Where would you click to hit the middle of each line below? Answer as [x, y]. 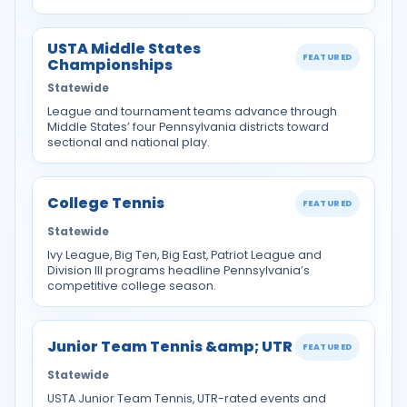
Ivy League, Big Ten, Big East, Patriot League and [184, 255]
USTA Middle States [124, 49]
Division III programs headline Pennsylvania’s [179, 270]
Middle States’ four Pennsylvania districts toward [188, 127]
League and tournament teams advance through [192, 111]
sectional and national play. [129, 142]
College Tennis [106, 203]
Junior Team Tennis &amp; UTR [170, 347]
